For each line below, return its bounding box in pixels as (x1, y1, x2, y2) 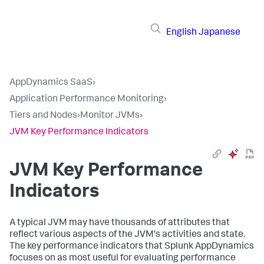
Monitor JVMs (80, 111, 140, 121)
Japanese (199, 28, 240, 38)
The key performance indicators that (9, 242, 164, 252)
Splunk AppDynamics (164, 242, 254, 252)
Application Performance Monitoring (9, 95, 164, 104)
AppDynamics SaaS (9, 78, 93, 88)
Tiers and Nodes (9, 111, 77, 121)
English (166, 28, 197, 38)
